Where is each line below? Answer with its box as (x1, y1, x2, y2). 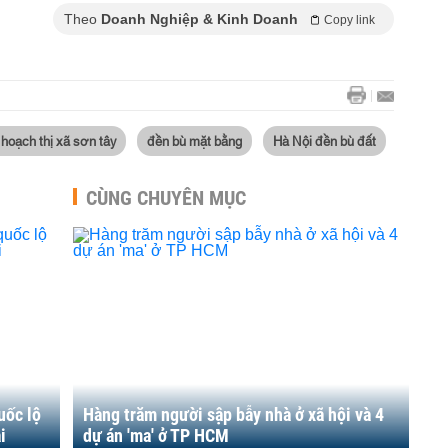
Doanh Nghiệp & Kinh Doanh (101, 11, 298, 27)
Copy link (324, 13, 375, 27)
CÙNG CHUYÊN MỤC (86, 186, 246, 210)
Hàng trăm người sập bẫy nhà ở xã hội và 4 (83, 404, 384, 425)
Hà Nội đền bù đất (273, 131, 376, 149)
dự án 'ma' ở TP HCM (83, 425, 229, 446)
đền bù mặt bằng (147, 131, 242, 149)
